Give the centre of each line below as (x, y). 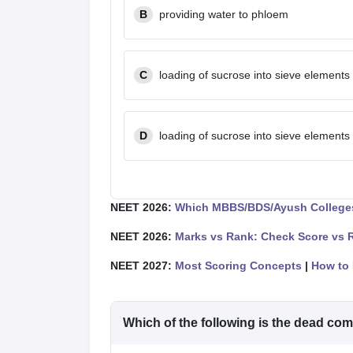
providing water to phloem (224, 14)
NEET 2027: (143, 266)
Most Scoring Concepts (238, 266)
